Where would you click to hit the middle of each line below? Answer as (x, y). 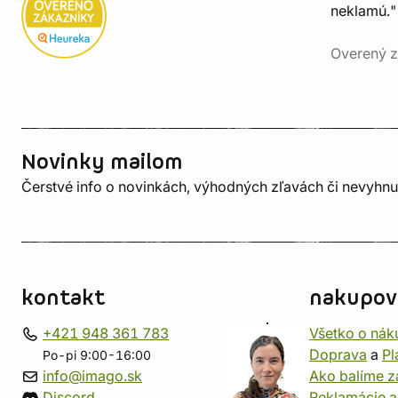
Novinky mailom (102, 163)
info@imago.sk (92, 376)
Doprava (338, 354)
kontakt (63, 298)
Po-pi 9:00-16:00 (97, 355)
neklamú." (363, 11)
